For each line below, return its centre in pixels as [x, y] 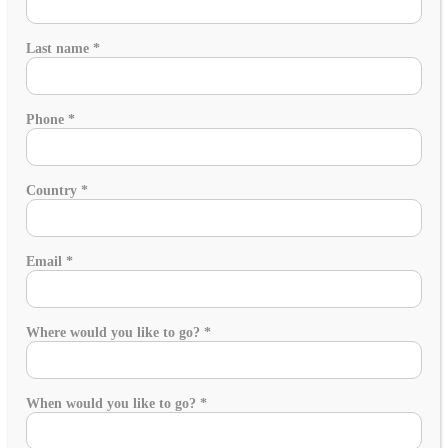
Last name [59, 48]
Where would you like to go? [115, 332]
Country [53, 190]
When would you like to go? [113, 403]
